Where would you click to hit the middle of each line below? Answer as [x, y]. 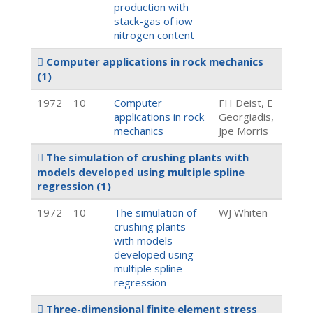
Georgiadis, [246, 117]
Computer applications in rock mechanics [153, 61]
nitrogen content [154, 35]
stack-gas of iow [153, 21]
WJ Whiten [243, 212]
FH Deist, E [246, 103]
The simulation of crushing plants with [146, 157]
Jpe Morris [243, 131]
